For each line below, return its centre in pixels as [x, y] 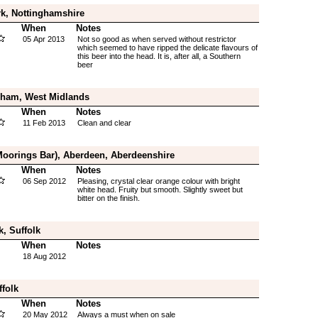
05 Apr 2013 [43, 39]
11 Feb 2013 [44, 123]
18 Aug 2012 [44, 256]
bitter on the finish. [108, 198]
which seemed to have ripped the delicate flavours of [167, 48]
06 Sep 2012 [44, 181]
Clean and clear [104, 123]
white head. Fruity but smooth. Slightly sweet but [160, 190]
